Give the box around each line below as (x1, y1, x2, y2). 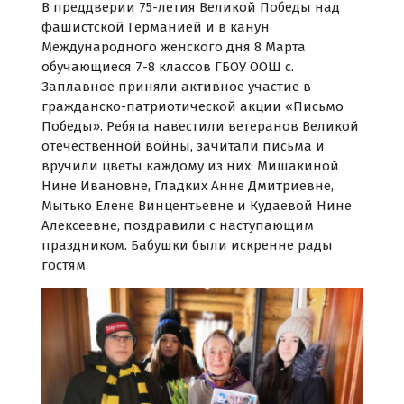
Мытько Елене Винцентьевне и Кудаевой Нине (41, 197, 352, 214)
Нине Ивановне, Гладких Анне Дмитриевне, (41, 177, 334, 194)
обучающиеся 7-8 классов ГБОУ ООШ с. (41, 58, 294, 75)
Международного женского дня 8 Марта (41, 38, 306, 55)
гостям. (41, 256, 88, 273)
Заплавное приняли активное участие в (41, 78, 311, 95)
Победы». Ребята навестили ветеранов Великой (41, 117, 359, 134)
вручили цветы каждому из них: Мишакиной (41, 157, 339, 174)
